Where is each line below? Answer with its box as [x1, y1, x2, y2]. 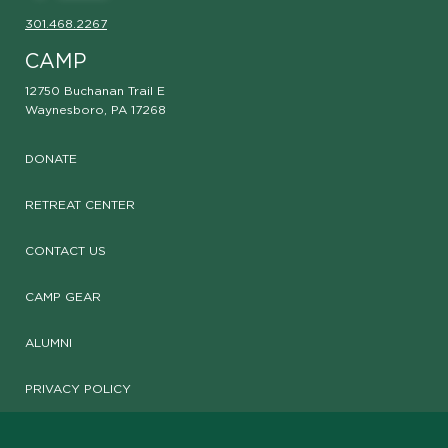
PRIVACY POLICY [25, 383, 131, 396]
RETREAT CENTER [25, 199, 135, 212]
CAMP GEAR [25, 291, 101, 304]
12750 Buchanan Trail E [25, 85, 165, 98]
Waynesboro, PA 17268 [25, 104, 166, 117]
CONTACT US [25, 245, 106, 258]
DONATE [25, 153, 77, 166]
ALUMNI [25, 337, 72, 350]
